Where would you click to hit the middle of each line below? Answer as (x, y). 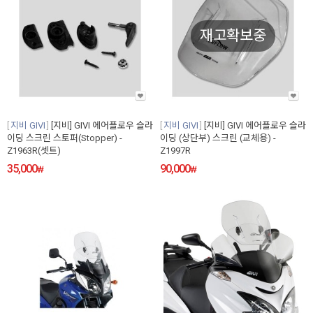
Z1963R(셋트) (34, 151)
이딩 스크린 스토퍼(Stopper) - (65, 138)
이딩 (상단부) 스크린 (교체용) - (218, 138)
